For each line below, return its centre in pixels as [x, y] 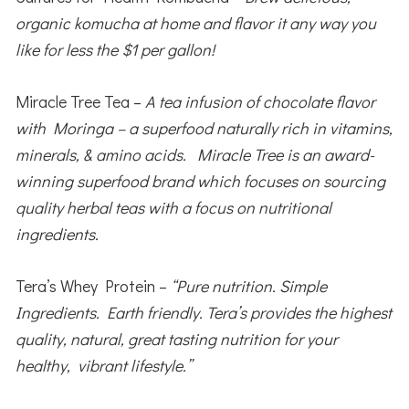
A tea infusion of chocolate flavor [261, 101]
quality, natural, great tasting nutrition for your [177, 338]
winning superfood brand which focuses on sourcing [201, 180]
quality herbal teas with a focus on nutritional [174, 207]
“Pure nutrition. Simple [247, 285]
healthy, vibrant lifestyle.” [104, 365]
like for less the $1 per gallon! [115, 49]
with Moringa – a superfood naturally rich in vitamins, [204, 127]
